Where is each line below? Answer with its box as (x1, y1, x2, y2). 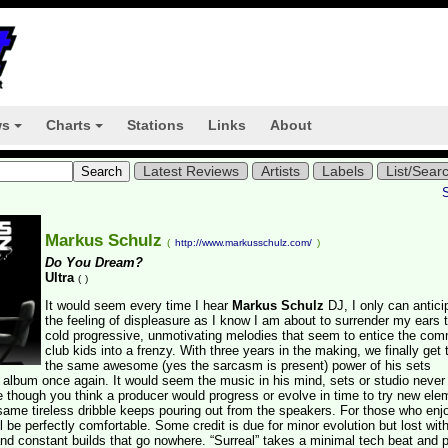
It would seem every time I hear (45, 298, 232, 313)
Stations (127, 117, 184, 133)
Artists (261, 163, 300, 179)
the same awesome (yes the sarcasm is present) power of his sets (45, 358, 431, 373)
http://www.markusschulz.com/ (175, 237, 312, 248)
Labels (322, 163, 364, 179)
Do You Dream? (45, 255, 143, 270)
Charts (46, 117, 91, 133)
